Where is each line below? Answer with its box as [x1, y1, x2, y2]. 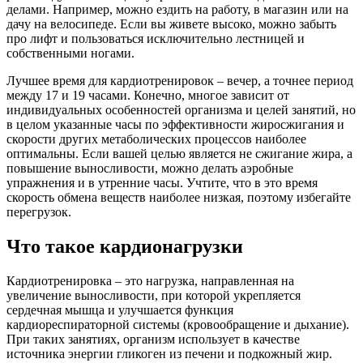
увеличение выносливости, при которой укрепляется [6, 288, 301, 302]
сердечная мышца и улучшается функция [6, 302, 233, 317]
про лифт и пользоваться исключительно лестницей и [6, 32, 305, 45]
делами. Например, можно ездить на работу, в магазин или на [6, 2, 348, 16]
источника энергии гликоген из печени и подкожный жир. [6, 346, 332, 361]
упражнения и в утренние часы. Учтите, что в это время [6, 176, 318, 190]
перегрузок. [6, 205, 71, 219]
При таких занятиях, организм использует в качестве [6, 331, 300, 346]
